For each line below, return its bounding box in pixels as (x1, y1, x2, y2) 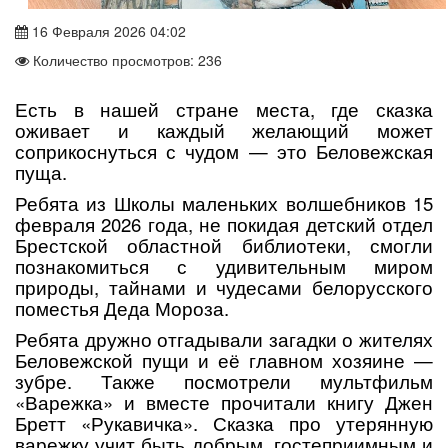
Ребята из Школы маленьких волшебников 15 (15, 190, 433, 217)
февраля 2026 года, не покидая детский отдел (15, 211, 433, 238)
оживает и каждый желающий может (15, 117, 433, 144)
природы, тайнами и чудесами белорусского (15, 274, 433, 301)
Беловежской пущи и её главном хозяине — (15, 347, 433, 374)
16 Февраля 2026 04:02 (28, 21, 186, 42)
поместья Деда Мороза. (15, 295, 229, 322)
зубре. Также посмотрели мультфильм (15, 368, 433, 395)
